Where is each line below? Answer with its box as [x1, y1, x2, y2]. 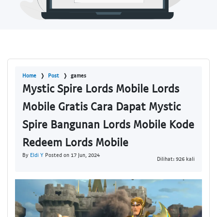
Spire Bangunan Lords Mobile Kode [22, 117, 194, 131]
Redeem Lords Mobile [22, 135, 128, 149]
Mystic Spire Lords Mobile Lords [22, 81, 179, 95]
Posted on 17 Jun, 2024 [44, 152, 100, 158]
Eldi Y [30, 152, 44, 158]
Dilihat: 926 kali [157, 155, 195, 162]
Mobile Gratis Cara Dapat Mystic [22, 99, 181, 113]
